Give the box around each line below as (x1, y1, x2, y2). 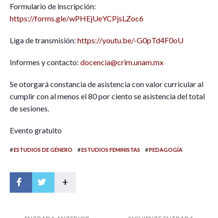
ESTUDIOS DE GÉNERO (14, 146, 73, 153)
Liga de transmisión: (10, 35, 77, 45)
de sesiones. (10, 103, 49, 113)
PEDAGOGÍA (149, 146, 182, 153)
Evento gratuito (10, 125, 62, 135)
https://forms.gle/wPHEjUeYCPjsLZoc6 (10, 13, 144, 23)
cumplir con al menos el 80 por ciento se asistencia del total (10, 91, 205, 101)
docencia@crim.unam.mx (80, 57, 163, 67)
